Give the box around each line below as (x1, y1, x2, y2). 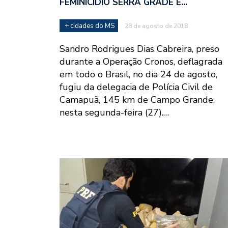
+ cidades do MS (65, 21, 115, 31)
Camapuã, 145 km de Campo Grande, (60, 94, 215, 106)
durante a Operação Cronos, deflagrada (60, 55, 222, 68)
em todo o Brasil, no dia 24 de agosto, (60, 68, 217, 81)
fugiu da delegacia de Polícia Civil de (60, 81, 213, 94)
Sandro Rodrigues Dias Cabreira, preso (60, 43, 219, 55)
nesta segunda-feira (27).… (60, 106, 169, 119)
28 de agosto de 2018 (125, 22, 188, 31)
